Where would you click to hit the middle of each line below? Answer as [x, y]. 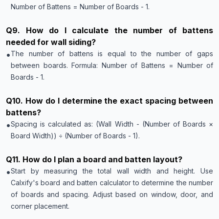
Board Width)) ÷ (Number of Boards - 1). [75, 136]
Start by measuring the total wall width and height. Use [112, 171]
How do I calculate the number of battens [119, 30]
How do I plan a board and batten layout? [102, 159]
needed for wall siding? [51, 42]
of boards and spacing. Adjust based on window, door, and [112, 194]
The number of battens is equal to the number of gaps [112, 54]
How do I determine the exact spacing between [119, 101]
